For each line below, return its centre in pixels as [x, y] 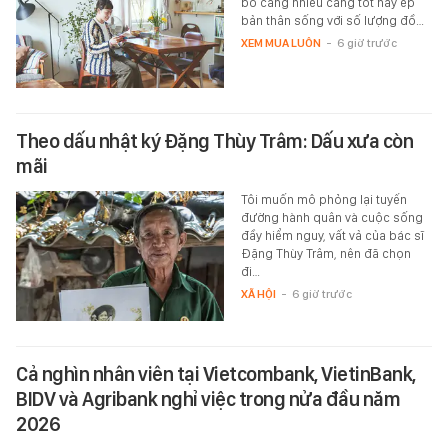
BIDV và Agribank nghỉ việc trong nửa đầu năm [208, 399]
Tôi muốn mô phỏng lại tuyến [323, 200]
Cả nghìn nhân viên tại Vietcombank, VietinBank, [216, 374]
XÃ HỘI [258, 294]
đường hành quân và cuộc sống [331, 218]
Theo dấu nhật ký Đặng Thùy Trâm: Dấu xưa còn [214, 141]
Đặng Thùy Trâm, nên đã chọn [325, 254]
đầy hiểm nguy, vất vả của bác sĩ [332, 236]
